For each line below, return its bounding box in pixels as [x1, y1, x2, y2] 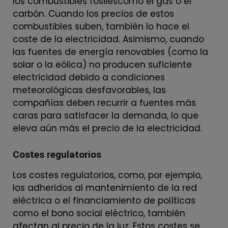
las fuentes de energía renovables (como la [13, 45, 208, 58]
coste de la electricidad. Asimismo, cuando [13, 33, 204, 45]
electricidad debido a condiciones [13, 71, 165, 83]
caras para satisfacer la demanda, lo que [13, 109, 198, 122]
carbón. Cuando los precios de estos [13, 7, 174, 20]
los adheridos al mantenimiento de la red [13, 181, 197, 194]
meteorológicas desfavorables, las [13, 83, 166, 96]
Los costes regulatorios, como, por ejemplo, [13, 168, 202, 181]
